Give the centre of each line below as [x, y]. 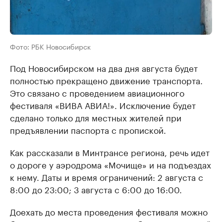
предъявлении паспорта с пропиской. [88, 129]
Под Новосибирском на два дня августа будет [104, 67]
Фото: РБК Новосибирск [50, 46]
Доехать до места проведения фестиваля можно [109, 211]
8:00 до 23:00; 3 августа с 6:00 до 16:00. [96, 189]
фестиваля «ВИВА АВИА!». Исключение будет [103, 104]
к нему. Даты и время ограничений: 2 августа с [107, 176]
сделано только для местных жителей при [96, 117]
